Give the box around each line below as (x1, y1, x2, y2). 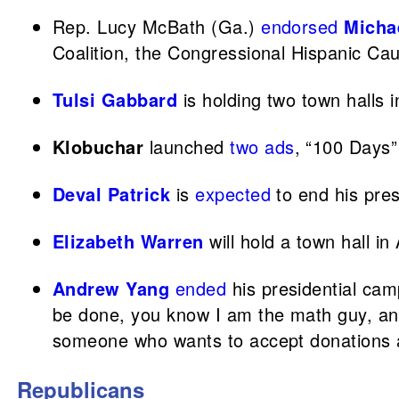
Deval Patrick (53, 181, 171, 207)
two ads (230, 134, 295, 159)
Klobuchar (53, 134, 144, 159)
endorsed (261, 13, 338, 39)
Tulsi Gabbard (53, 86, 178, 112)
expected (195, 181, 272, 207)
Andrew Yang (53, 275, 170, 301)
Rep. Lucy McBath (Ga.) (53, 13, 262, 39)
